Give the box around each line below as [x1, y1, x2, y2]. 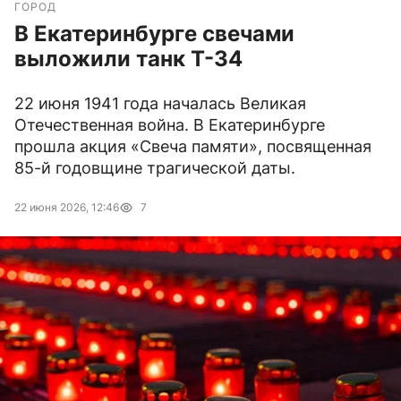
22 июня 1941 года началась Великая [14, 94, 306, 114]
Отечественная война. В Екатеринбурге [14, 115, 325, 135]
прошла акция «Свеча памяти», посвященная [14, 137, 371, 157]
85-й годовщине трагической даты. [14, 158, 295, 178]
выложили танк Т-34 [14, 46, 243, 73]
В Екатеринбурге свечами [14, 21, 294, 47]
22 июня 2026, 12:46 [14, 200, 119, 215]
